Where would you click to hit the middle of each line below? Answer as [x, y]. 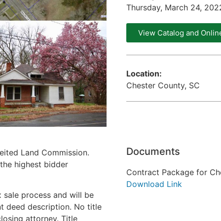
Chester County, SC [163, 85]
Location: [144, 74]
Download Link [154, 184]
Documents [153, 151]
